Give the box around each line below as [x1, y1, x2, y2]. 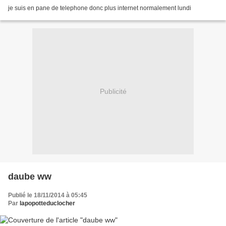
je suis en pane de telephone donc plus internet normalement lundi [8, 5, 191, 12]
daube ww [8, 172, 51, 182]
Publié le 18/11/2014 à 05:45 [8, 192, 87, 199]
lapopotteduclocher [20, 200, 75, 207]
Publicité [99, 87, 127, 95]
